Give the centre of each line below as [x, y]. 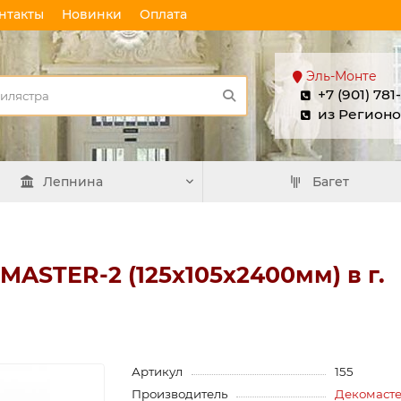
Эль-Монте [341, 76]
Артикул [158, 371]
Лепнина [73, 182]
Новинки [92, 14]
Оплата [163, 14]
